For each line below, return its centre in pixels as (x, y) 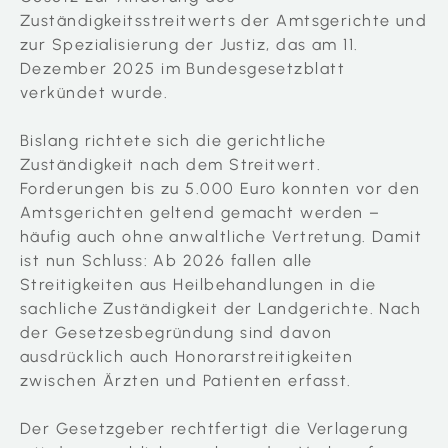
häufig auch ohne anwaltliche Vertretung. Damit (221, 237)
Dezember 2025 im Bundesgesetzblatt (182, 69)
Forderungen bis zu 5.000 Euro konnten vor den (220, 189)
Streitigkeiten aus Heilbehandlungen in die (198, 285)
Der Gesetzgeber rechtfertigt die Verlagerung (214, 429)
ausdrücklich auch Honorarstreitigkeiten (187, 357)
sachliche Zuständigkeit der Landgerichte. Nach (221, 309)
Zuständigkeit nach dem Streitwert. (170, 165)
